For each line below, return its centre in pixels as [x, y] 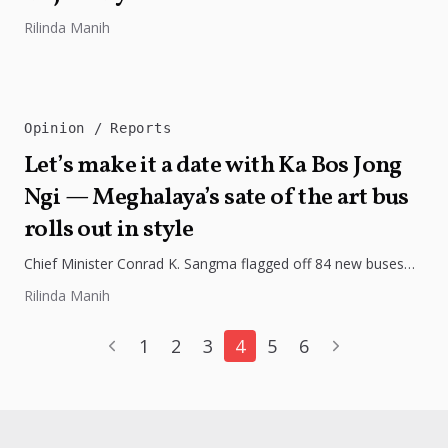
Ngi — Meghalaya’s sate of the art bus [216, 197]
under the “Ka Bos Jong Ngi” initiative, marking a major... [205, 283]
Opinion [59, 127]
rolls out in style [109, 229]
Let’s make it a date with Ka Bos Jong [213, 165]
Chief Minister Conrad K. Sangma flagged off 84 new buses [214, 263]
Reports [141, 127]
